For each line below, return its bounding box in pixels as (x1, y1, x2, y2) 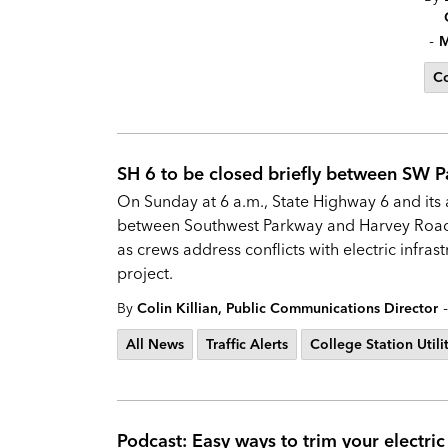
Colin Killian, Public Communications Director (137, 299, 438, 317)
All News (126, 335, 184, 353)
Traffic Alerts (206, 335, 288, 353)
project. (117, 263, 173, 283)
